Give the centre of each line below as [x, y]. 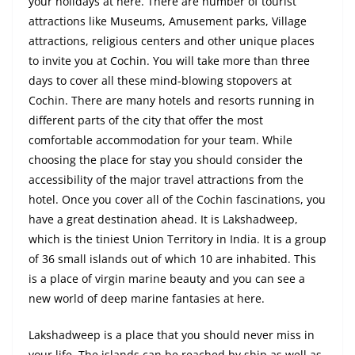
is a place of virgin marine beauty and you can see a [167, 279]
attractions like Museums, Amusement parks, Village [168, 21]
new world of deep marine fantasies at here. [147, 299]
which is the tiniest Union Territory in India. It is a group [177, 239]
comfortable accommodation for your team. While [160, 140]
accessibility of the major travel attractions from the [166, 180]
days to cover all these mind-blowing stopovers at [160, 81]
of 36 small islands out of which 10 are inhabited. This [172, 259]
